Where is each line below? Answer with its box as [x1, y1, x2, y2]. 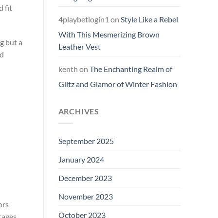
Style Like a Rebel [120, 15, 178, 24]
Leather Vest [58, 42, 101, 52]
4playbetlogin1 [58, 15, 109, 24]
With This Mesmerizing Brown [58, 30, 160, 39]
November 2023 [58, 191, 113, 201]
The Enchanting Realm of [89, 64, 172, 74]
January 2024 [58, 154, 104, 164]
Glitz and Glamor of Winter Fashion [58, 79, 177, 89]
